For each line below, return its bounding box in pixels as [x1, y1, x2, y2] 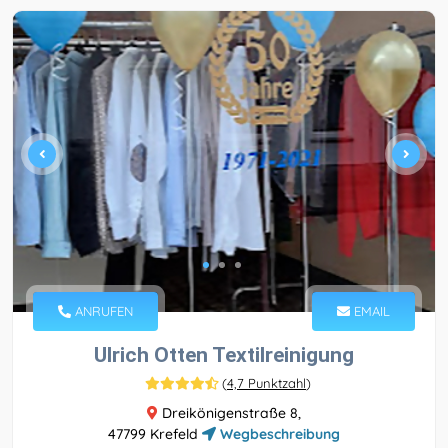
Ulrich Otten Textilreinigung [94, 343, 354, 368]
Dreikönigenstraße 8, [158, 404, 301, 423]
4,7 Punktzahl [227, 375, 306, 392]
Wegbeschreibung [216, 425, 340, 444]
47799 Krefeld [108, 425, 202, 444]
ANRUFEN [71, 303, 133, 320]
